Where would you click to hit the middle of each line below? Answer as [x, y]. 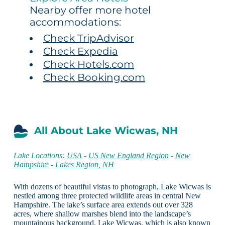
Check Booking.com [94, 77]
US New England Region [128, 155]
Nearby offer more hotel [90, 10]
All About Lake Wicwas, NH [106, 130]
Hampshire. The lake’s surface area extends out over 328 [103, 204]
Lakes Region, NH [84, 164]
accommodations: [75, 22]
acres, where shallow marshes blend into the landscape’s [102, 213]
